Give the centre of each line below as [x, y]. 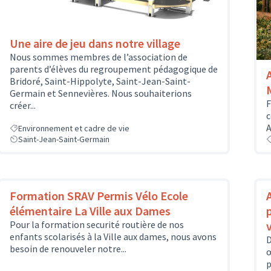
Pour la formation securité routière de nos [97, 225]
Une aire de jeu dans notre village [95, 43]
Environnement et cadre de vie [74, 129]
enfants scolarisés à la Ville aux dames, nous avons [113, 237]
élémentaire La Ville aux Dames [90, 211]
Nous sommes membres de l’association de [99, 57]
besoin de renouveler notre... [68, 249]
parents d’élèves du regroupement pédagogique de [114, 69]
